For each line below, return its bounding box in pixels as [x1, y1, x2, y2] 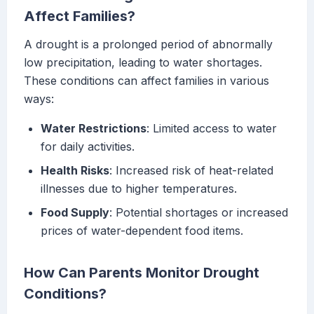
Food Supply [41, 205, 109, 220]
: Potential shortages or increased [109, 205, 288, 220]
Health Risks [41, 163, 109, 178]
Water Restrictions [41, 121, 146, 136]
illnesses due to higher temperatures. [41, 182, 237, 196]
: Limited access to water [146, 121, 277, 136]
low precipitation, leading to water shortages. [24, 55, 262, 70]
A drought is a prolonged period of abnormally [24, 37, 273, 52]
